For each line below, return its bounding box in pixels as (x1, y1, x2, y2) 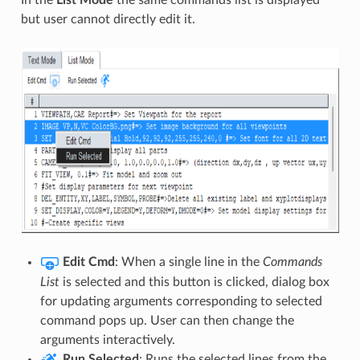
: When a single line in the (114, 256, 263, 269)
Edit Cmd (62, 256, 115, 269)
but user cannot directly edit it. (20, 12, 195, 26)
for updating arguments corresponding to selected (39, 295, 322, 309)
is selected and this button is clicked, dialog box (59, 276, 329, 289)
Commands (262, 256, 322, 269)
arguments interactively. (39, 333, 175, 347)
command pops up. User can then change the (39, 314, 294, 328)
